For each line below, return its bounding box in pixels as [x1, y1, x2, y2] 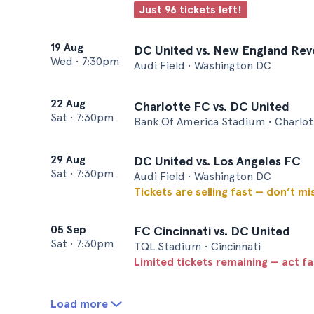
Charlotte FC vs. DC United [134, 99, 289, 114]
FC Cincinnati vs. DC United [134, 224, 290, 238]
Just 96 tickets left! [139, 3, 242, 16]
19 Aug [50, 41, 83, 54]
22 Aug [50, 97, 86, 110]
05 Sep [50, 223, 86, 236]
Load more [50, 297, 108, 310]
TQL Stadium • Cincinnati [134, 240, 261, 253]
